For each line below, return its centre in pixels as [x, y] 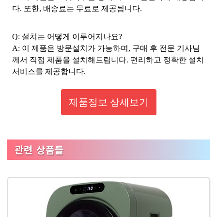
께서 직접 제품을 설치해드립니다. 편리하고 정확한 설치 [108, 60]
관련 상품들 [39, 149]
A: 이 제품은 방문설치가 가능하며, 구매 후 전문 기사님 [106, 48]
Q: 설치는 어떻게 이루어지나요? [67, 37]
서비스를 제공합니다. [49, 71]
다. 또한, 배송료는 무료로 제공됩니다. [77, 8]
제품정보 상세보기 [108, 102]
